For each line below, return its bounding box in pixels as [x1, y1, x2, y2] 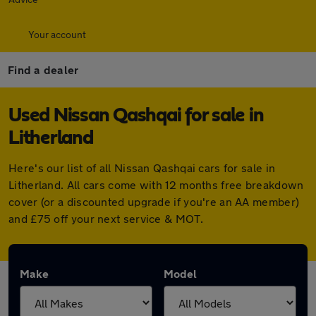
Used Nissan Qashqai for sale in [8, 106, 264, 126]
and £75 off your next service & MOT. [8, 212, 203, 225]
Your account [28, 28, 86, 40]
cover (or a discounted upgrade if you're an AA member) [8, 195, 300, 208]
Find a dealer [8, 63, 79, 76]
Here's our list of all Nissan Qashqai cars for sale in [8, 161, 276, 174]
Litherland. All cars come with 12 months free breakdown [8, 178, 304, 191]
